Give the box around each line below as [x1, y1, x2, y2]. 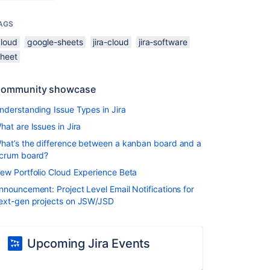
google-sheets [27, 37, 83, 47]
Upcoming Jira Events [27, 236, 151, 251]
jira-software [138, 37, 187, 47]
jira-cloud [92, 37, 129, 47]
